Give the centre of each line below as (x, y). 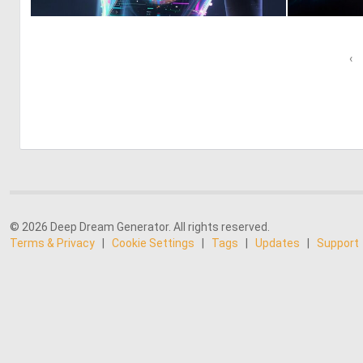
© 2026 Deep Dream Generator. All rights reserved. (140, 227)
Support (338, 243)
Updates (278, 243)
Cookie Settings (153, 243)
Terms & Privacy (52, 243)
